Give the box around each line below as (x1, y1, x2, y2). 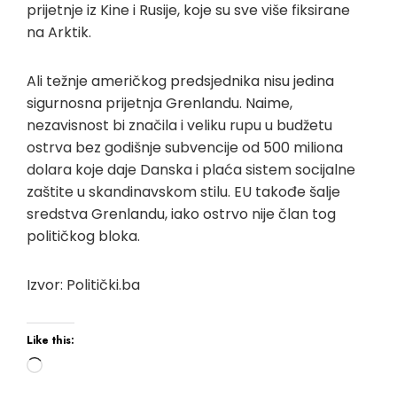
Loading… (42, 356, 103, 378)
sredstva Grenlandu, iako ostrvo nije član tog (27, 203, 336, 224)
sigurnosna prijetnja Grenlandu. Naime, (27, 92, 292, 113)
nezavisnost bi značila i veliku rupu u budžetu (27, 114, 332, 136)
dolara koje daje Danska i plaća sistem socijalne (27, 159, 355, 180)
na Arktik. (27, 21, 91, 43)
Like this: (27, 331, 74, 348)
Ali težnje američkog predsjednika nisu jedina (27, 70, 334, 91)
